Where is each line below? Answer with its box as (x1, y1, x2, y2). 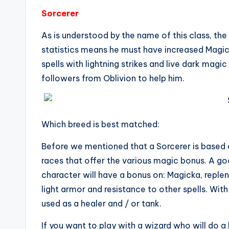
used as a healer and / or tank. (41, 198, 162, 209)
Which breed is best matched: (41, 119, 159, 129)
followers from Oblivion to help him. (41, 73, 185, 83)
